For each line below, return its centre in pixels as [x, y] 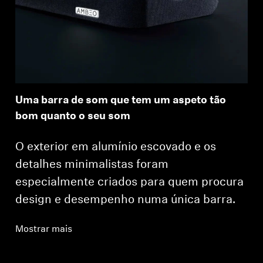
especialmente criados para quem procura [130, 182]
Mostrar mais [44, 229]
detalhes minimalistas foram [92, 165]
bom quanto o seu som [73, 116]
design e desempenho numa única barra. [126, 200]
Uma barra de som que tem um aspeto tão [121, 100]
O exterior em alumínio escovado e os [116, 147]
